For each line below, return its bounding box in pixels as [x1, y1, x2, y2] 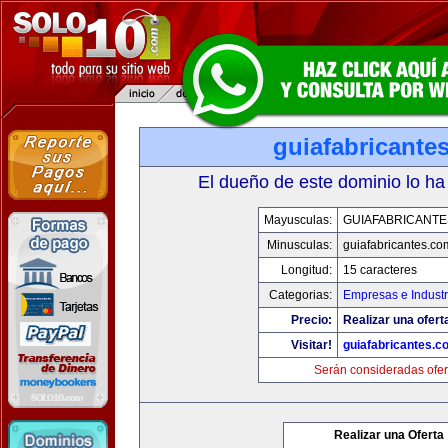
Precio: [290, 313, 332, 327]
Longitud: [280, 263, 332, 277]
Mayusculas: [263, 213, 332, 227]
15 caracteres [342, 263, 417, 277]
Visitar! [290, 338, 332, 352]
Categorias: [268, 288, 332, 302]
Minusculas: [266, 238, 332, 252]
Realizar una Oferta [334, 428, 444, 442]
